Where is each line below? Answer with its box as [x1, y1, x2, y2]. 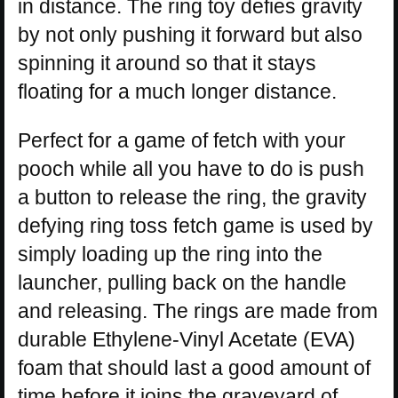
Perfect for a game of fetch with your [18, 129, 346, 153]
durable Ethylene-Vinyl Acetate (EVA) [18, 328, 355, 352]
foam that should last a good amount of [18, 356, 370, 380]
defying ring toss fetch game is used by [18, 214, 373, 238]
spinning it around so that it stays [18, 52, 316, 76]
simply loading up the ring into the [18, 243, 322, 267]
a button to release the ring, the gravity [18, 186, 367, 210]
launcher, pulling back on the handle [18, 271, 346, 295]
